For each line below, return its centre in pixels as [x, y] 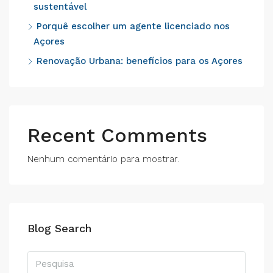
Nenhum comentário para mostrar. [103, 159]
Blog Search [59, 228]
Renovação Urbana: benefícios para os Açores [140, 61]
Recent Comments [117, 135]
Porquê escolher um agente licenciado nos [133, 26]
